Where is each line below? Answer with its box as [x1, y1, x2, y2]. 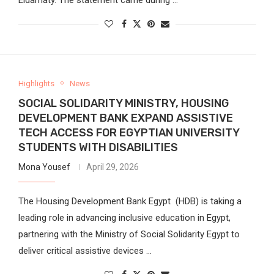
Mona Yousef [18, 161, 70, 172]
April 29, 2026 [86, 161, 139, 172]
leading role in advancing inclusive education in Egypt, [18, 212, 231, 223]
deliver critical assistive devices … [18, 245, 152, 256]
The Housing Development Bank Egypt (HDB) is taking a [18, 195, 242, 207]
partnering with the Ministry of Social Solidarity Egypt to [18, 228, 240, 240]
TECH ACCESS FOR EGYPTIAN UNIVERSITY [18, 125, 239, 139]
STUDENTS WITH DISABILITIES [18, 140, 178, 154]
